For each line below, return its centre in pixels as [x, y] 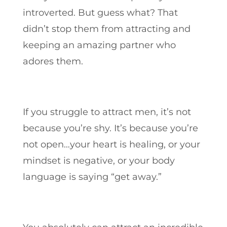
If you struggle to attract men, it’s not [107, 112]
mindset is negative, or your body [99, 160]
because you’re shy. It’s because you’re [110, 128]
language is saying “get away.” [92, 177]
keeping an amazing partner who [99, 45]
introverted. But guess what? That [100, 12]
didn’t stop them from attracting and [106, 29]
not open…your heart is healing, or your [111, 144]
